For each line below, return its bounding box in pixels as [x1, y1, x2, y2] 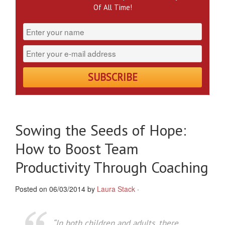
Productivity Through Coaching [15, 157, 208, 177]
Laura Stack [97, 184, 135, 194]
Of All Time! [93, 3, 132, 13]
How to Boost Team [15, 139, 139, 159]
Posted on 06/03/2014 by [15, 184, 97, 194]
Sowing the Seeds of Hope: [15, 120, 186, 140]
